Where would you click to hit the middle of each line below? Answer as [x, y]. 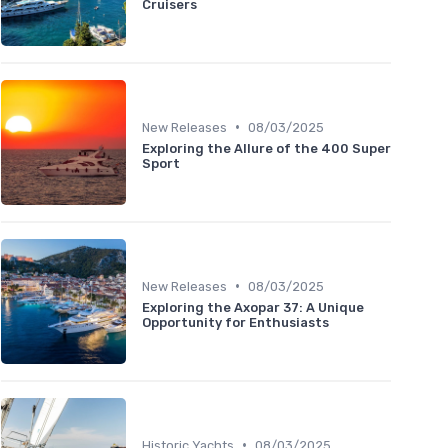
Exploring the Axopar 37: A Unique [253, 307]
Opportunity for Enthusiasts [235, 322]
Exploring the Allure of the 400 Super [266, 148]
